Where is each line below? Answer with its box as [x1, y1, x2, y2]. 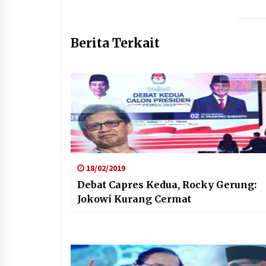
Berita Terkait [71, 34, 160, 51]
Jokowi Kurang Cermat [77, 192, 191, 205]
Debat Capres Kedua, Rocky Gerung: [77, 178, 256, 191]
